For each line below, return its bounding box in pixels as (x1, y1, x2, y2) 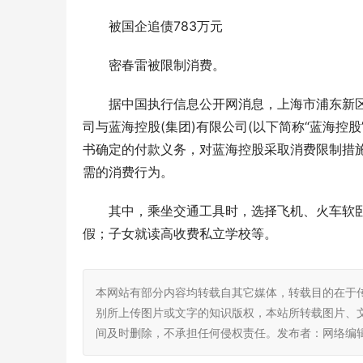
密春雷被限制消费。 (109, 57, 225, 74)
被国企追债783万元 (109, 18, 223, 35)
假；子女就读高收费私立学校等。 (83, 225, 277, 242)
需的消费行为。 (83, 164, 173, 181)
